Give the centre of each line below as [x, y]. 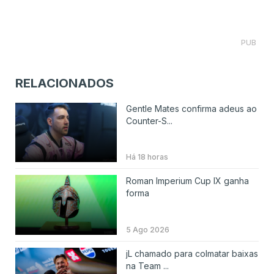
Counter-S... [149, 120]
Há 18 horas [147, 157]
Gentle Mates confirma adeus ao [191, 108]
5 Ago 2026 [147, 230]
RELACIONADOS [65, 83]
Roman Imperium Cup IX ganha [187, 181]
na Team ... [147, 266]
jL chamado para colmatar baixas [192, 254]
